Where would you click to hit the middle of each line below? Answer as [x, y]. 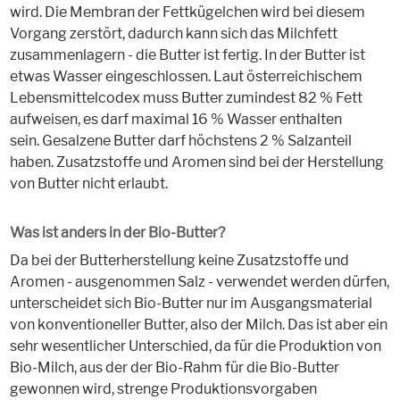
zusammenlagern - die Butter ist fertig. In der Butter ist [187, 55]
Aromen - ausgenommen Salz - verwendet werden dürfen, [199, 282]
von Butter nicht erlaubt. [88, 184]
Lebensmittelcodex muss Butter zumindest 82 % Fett [186, 98]
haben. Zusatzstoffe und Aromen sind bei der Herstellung [196, 162]
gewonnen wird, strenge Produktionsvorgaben [163, 389]
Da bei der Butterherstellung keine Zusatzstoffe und [179, 261]
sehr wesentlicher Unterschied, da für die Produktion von [195, 346]
